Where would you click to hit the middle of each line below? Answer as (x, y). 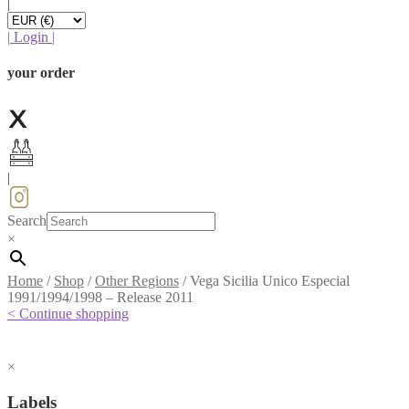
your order (41, 73)
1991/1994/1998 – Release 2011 (100, 298)
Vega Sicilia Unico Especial (270, 281)
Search (27, 221)
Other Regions (137, 281)
